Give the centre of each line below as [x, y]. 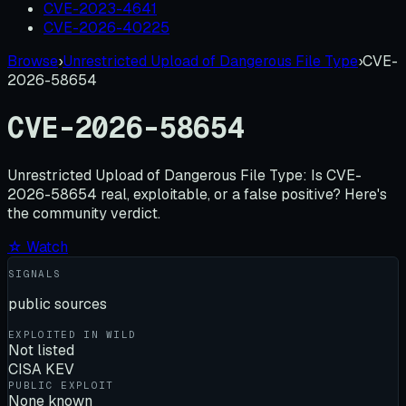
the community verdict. [84, 213]
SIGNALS [35, 273]
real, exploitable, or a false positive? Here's [244, 194]
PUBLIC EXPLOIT [61, 385]
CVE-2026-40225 [106, 27]
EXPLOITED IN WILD [72, 334]
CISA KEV [41, 369]
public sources [58, 304]
